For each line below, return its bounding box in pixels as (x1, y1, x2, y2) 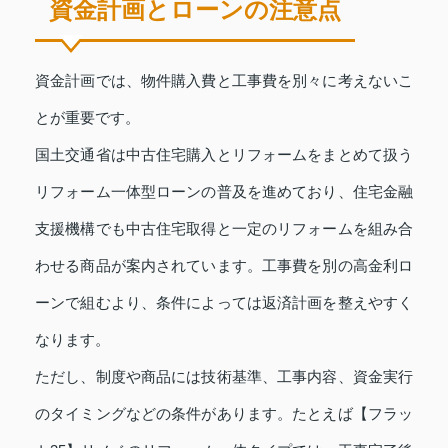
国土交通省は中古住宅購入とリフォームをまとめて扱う (35, 145, 413, 163)
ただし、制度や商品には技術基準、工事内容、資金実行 (35, 367, 413, 385)
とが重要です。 (35, 108, 140, 126)
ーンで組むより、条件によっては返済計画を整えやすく (35, 293, 413, 311)
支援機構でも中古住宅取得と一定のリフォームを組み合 (35, 219, 413, 237)
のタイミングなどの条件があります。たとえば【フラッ (35, 404, 413, 422)
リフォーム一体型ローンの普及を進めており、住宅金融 (35, 182, 413, 200)
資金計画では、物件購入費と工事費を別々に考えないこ (35, 71, 413, 89)
